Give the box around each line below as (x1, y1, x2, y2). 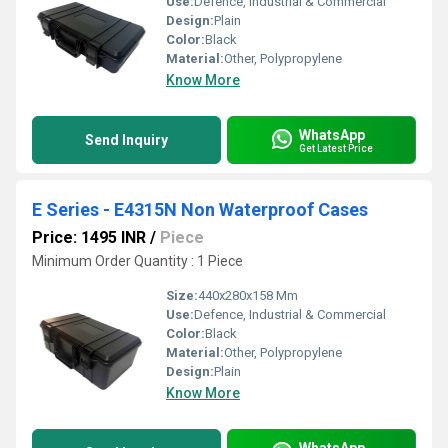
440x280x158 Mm (198, 288, 298, 303)
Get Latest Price (299, 142, 373, 154)
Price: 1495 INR (32, 228, 146, 247)
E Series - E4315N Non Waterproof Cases (32, 199, 368, 220)
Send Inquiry (85, 132, 168, 148)
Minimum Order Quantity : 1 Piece (32, 253, 243, 269)
